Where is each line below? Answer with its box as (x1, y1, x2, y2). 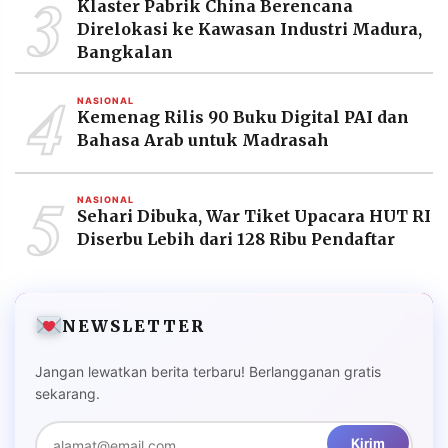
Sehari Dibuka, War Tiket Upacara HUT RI (77, 206, 431, 227)
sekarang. (35, 384, 100, 402)
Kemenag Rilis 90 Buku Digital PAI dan (77, 106, 409, 127)
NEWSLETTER (62, 316, 206, 337)
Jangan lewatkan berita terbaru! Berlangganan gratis (35, 362, 381, 380)
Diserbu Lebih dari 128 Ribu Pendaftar (77, 229, 395, 250)
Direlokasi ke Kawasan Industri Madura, (77, 18, 422, 39)
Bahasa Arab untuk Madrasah (77, 129, 329, 150)
